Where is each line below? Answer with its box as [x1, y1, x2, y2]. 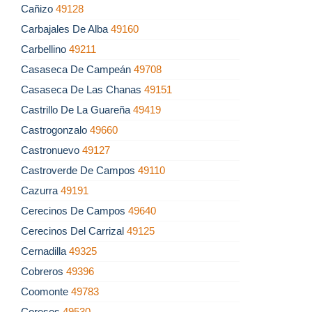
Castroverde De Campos [21, 164, 138, 177]
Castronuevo [21, 144, 82, 157]
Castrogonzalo [21, 124, 90, 136]
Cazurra [21, 185, 61, 197]
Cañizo [21, 3, 56, 15]
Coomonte [21, 286, 71, 298]
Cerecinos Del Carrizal [21, 225, 127, 237]
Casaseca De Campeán [21, 63, 134, 76]
